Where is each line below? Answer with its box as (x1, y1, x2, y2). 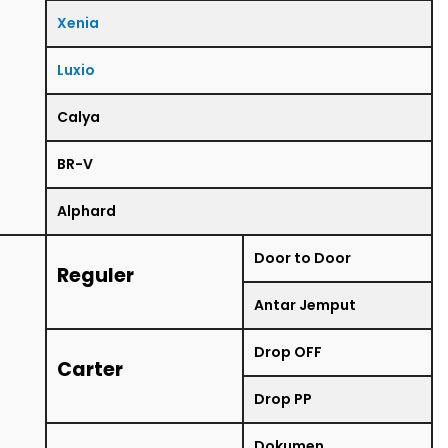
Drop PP (254, 388, 312, 409)
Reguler (57, 261, 134, 289)
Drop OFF (254, 341, 322, 362)
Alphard (57, 200, 116, 221)
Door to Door (254, 247, 351, 268)
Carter (57, 355, 123, 383)
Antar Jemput (254, 294, 356, 315)
